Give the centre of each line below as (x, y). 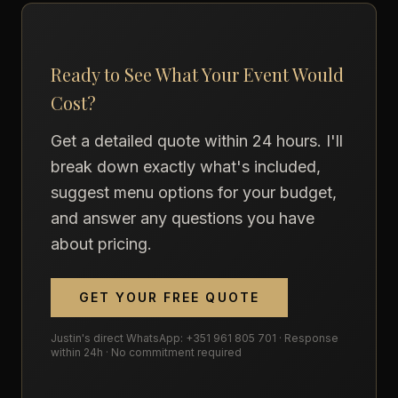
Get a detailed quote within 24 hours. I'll (197, 141)
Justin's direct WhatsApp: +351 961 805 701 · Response (195, 338)
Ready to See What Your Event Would (197, 74)
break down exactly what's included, (186, 167)
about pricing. (101, 244)
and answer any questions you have (183, 218)
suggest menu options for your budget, (194, 192)
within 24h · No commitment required (146, 352)
